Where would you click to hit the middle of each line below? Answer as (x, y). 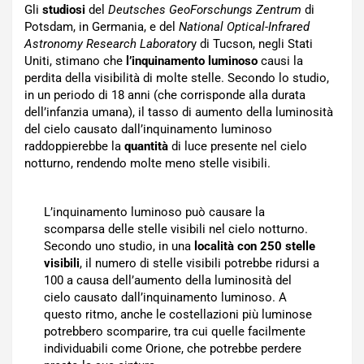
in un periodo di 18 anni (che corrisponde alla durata (165, 95)
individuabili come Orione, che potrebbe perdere (173, 348)
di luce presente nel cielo (238, 146)
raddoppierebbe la (74, 146)
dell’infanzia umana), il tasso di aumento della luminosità (179, 112)
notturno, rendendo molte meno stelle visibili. (147, 163)
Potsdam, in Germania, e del (100, 26)
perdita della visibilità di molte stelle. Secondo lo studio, (177, 78)
